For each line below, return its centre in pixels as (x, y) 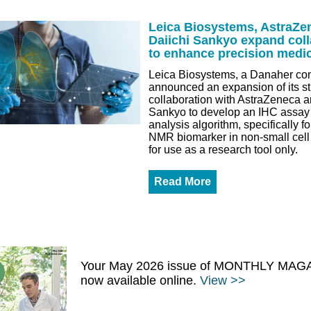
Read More (183, 182)
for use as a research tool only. (223, 150)
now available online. (140, 280)
